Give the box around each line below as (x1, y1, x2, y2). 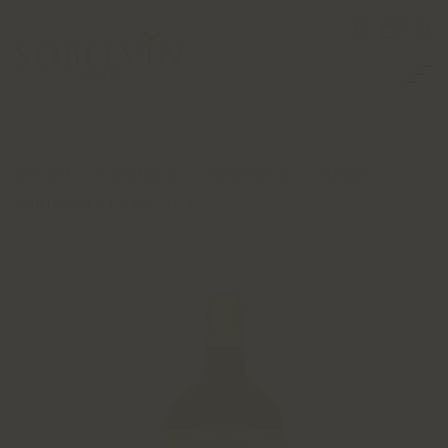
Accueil (15, 163, 71, 183)
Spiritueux (211, 163, 292, 183)
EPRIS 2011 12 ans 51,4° (15, 194, 202, 214)
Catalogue (101, 163, 181, 183)
